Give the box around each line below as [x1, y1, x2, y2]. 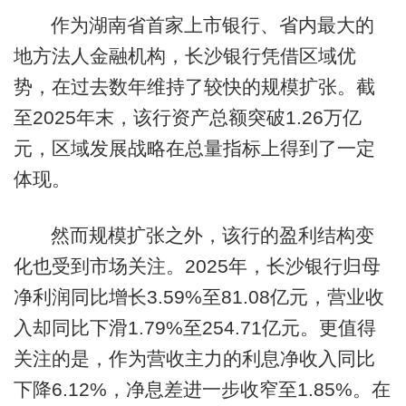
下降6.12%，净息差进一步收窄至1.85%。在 [13, 378, 391, 400]
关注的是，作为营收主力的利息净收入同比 [13, 347, 375, 369]
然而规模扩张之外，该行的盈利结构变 [50, 224, 374, 246]
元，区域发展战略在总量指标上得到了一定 [13, 138, 375, 159]
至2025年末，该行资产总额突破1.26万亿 [13, 107, 362, 129]
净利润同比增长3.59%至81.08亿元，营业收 [13, 285, 384, 307]
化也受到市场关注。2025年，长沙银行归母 [13, 255, 381, 276]
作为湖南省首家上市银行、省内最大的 [50, 14, 374, 36]
